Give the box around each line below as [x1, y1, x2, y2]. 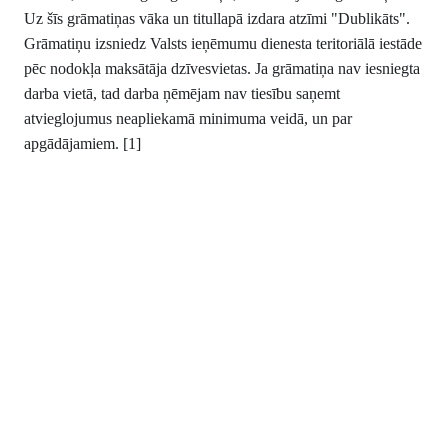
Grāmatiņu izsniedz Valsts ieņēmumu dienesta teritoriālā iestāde [24, 35, 422, 52]
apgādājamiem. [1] [24, 135, 141, 152]
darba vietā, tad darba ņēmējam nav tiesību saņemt [24, 85, 340, 102]
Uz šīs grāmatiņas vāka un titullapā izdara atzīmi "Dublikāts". [24, 10, 410, 27]
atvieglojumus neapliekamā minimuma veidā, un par [24, 110, 352, 127]
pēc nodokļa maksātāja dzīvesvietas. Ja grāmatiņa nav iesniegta [24, 60, 420, 77]
